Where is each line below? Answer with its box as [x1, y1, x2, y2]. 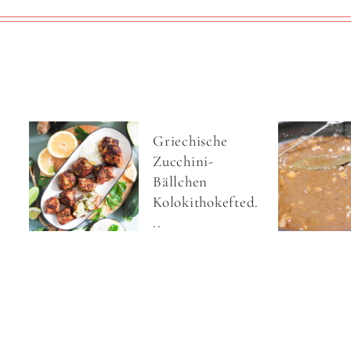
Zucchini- [153, 152, 214, 171]
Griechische [153, 132, 228, 150]
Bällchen [153, 172, 208, 191]
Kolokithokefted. [153, 193, 259, 212]
